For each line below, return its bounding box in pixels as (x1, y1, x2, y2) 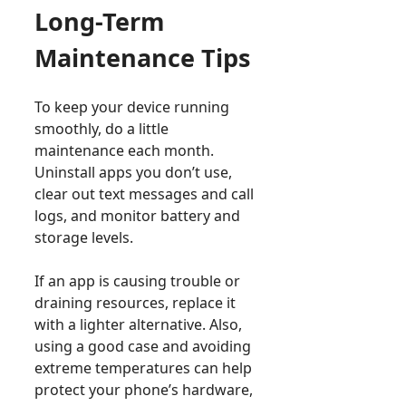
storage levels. (34, 227, 133, 247)
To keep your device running (34, 96, 229, 117)
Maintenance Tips (34, 40, 250, 74)
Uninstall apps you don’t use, (34, 161, 232, 182)
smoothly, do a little (34, 118, 169, 139)
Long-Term (34, 4, 165, 38)
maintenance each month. (34, 140, 214, 160)
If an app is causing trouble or (34, 270, 240, 291)
